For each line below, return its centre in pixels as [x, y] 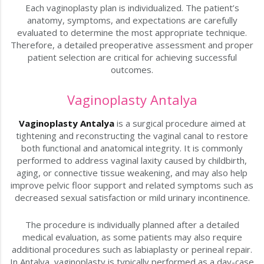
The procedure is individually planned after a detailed [132, 225]
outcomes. [132, 70]
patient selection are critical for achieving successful [132, 57]
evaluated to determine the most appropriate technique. [132, 33]
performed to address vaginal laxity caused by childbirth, [132, 161]
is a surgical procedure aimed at [180, 123]
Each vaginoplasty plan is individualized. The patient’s [132, 8]
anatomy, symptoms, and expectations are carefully [132, 20]
